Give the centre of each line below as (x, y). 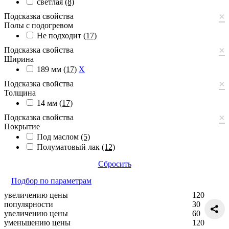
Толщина (20, 93)
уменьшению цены (37, 222)
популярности (29, 204)
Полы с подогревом (39, 25)
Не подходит (60, 35)
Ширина (19, 59)
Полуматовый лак (69, 147)
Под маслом (59, 136)
